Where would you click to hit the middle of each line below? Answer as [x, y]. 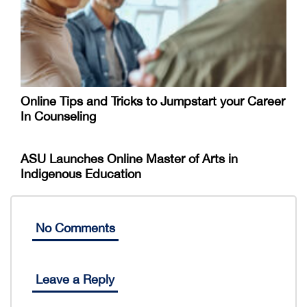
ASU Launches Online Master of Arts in [129, 158]
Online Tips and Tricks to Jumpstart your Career [153, 101]
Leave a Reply [75, 279]
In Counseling [58, 116]
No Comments [75, 228]
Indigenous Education [81, 173]
